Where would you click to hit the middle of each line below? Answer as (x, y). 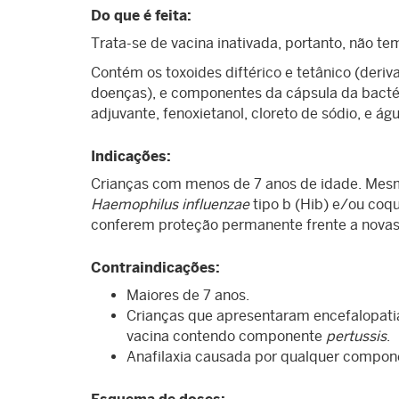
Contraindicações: (155, 268)
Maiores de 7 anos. (188, 296)
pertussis (356, 337)
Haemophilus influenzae (170, 205)
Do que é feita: (141, 16)
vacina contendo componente (226, 337)
